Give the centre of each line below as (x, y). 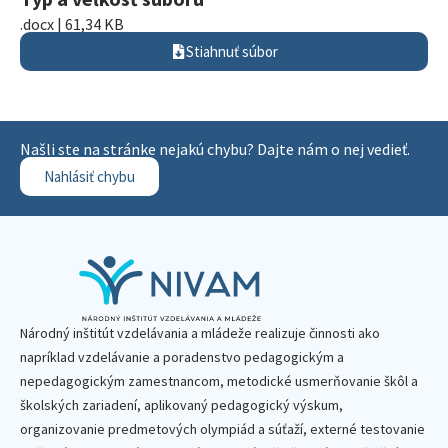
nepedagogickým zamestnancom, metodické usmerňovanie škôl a (219, 381)
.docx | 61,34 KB (72, 24)
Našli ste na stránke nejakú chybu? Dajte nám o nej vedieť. (215, 149)
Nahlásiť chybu (89, 176)
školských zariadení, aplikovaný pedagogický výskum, (181, 405)
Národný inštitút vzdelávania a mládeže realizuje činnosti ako (200, 333)
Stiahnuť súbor (231, 51)
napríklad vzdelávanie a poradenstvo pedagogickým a (182, 357)
